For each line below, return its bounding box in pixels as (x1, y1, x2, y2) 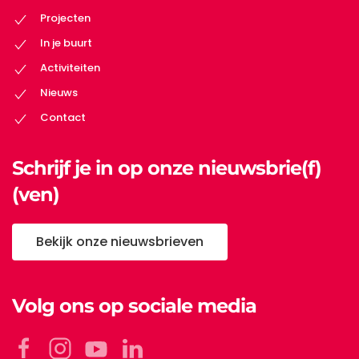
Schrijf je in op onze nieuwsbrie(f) (12, 155, 321, 179)
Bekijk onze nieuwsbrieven (36, 232, 204, 251)
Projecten (40, 10, 91, 26)
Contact (40, 110, 86, 126)
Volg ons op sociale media (12, 293, 256, 317)
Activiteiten (40, 60, 100, 76)
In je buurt (40, 35, 92, 51)
